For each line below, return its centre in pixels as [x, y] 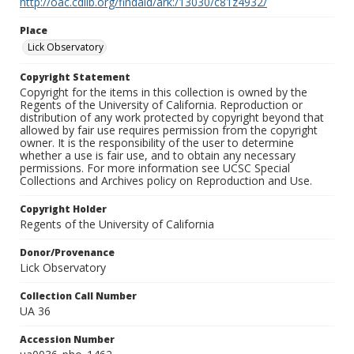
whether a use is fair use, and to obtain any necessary [158, 156]
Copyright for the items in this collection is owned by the [164, 92]
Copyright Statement [75, 77]
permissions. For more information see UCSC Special [155, 168]
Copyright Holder [63, 209]
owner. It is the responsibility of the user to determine [157, 143]
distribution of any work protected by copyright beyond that [172, 118]
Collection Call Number [78, 296]
